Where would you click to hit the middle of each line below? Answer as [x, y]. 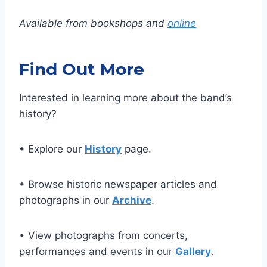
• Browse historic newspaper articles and [118, 184]
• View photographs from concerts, [103, 235]
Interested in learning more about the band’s [125, 98]
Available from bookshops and [93, 23]
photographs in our [66, 200]
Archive [132, 200]
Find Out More [82, 69]
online [182, 23]
